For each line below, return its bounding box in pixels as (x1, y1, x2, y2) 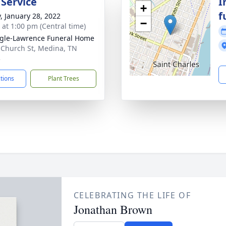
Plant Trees (47, 74, 79, 83)
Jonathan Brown (73, 201, 152, 217)
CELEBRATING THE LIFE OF (73, 190, 191, 201)
